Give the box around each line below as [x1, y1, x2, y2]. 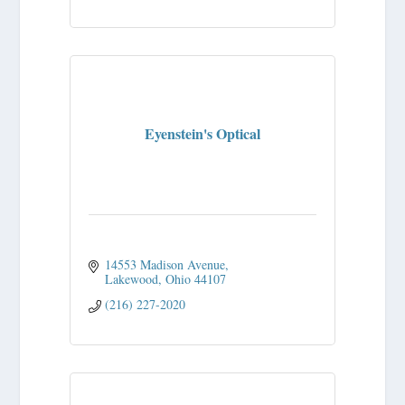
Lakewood [104, 270, 158, 288]
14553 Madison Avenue [104, 256, 225, 274]
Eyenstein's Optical [145, 123, 260, 144]
